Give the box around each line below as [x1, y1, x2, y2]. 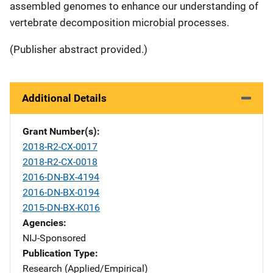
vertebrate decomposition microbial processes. [10, 16, 229, 29]
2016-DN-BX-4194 [23, 171, 99, 183]
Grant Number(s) [23, 126, 97, 137]
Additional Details [22, 92, 107, 104]
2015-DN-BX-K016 [23, 202, 100, 213]
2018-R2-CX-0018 [23, 156, 97, 168]
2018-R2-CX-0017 [23, 141, 97, 152]
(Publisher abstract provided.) [10, 43, 147, 55]
